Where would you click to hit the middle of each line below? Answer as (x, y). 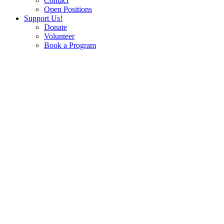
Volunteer (59, 36)
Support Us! (43, 18)
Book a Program (70, 45)
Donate (55, 27)
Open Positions (68, 9)
